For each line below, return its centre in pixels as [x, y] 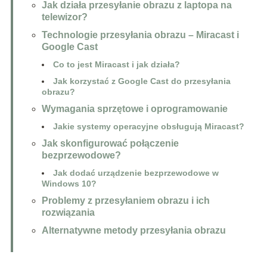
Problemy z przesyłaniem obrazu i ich [125, 201]
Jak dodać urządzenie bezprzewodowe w [136, 173]
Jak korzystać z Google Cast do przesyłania [142, 81]
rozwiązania [68, 213]
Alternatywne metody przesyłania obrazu [133, 231]
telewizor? [64, 17]
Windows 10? [69, 184]
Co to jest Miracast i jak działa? [116, 65]
